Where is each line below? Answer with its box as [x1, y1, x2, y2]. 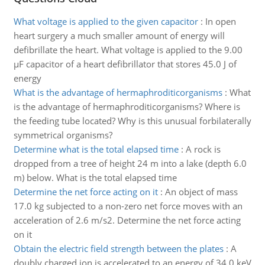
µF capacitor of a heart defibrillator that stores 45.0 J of [13, 58, 237, 70]
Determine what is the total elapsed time [13, 143, 179, 155]
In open [205, 15, 236, 27]
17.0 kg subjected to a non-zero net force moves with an [13, 200, 243, 212]
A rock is [185, 143, 221, 155]
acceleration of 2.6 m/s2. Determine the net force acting [13, 214, 241, 226]
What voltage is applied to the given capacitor [13, 15, 198, 27]
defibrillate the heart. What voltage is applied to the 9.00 [13, 44, 243, 56]
